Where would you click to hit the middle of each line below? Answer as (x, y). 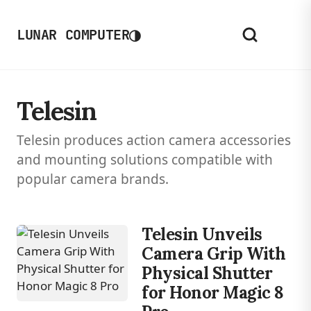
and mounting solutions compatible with (145, 160)
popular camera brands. (93, 179)
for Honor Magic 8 (213, 293)
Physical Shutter (207, 273)
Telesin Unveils (202, 234)
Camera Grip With (214, 254)
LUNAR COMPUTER (73, 35)
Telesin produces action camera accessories (154, 140)
